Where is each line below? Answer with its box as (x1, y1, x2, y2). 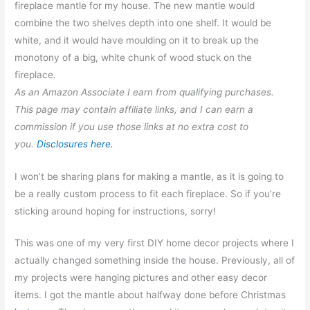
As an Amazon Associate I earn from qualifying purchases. (15, 86, 275, 98)
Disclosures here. (37, 138, 114, 149)
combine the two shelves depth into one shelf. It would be (15, 17, 272, 28)
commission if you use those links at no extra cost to (15, 120, 249, 132)
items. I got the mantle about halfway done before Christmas (15, 289, 286, 301)
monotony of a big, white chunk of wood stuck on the (15, 51, 253, 63)
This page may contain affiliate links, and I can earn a (15, 103, 254, 115)
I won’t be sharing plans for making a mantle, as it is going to (15, 170, 284, 182)
